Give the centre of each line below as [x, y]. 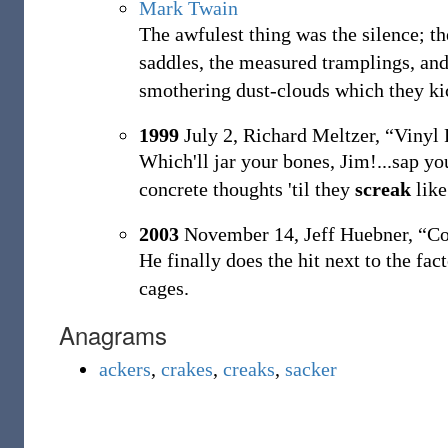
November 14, [239, 234]
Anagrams [113, 334]
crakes [187, 369]
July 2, [208, 135]
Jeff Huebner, [358, 234]
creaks [249, 369]
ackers [125, 369]
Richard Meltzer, [311, 135]
